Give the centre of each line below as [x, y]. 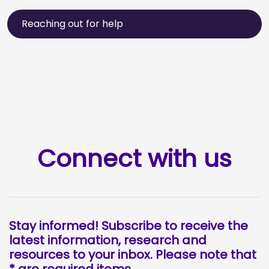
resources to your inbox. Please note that [133, 254]
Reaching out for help [72, 23]
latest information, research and [108, 240]
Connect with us [134, 158]
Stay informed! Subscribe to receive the [128, 225]
